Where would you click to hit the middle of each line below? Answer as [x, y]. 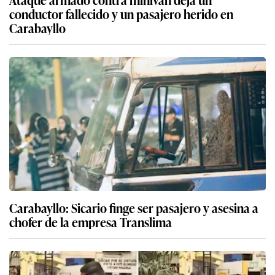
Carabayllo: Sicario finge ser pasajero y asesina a [134, 207]
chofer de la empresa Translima [91, 221]
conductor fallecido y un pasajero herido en [121, 13]
